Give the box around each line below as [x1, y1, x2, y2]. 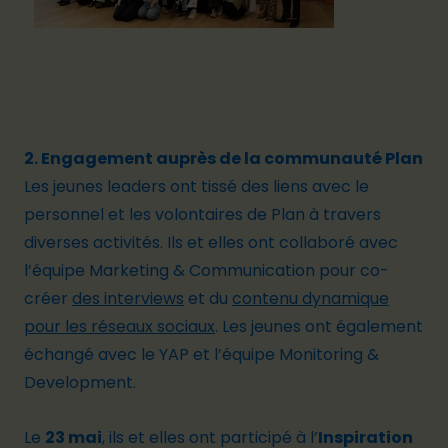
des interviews [72, 287, 184, 310]
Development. [24, 371, 136, 394]
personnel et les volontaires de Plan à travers [24, 203, 381, 226]
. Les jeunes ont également [215, 315, 423, 338]
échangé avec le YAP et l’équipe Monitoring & [24, 343, 379, 366]
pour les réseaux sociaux [24, 315, 215, 338]
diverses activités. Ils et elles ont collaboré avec [24, 231, 398, 254]
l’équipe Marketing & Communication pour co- [24, 259, 389, 282]
